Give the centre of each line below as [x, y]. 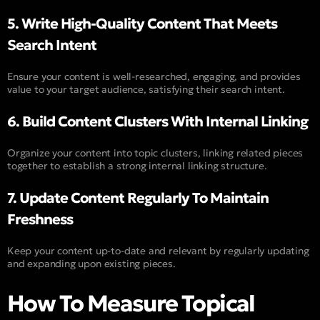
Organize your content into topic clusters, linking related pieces [155, 153]
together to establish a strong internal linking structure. [137, 166]
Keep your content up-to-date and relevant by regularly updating [158, 251]
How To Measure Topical [131, 303]
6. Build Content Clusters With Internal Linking [157, 122]
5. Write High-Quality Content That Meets [142, 24]
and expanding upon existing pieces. [91, 264]
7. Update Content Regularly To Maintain [138, 198]
